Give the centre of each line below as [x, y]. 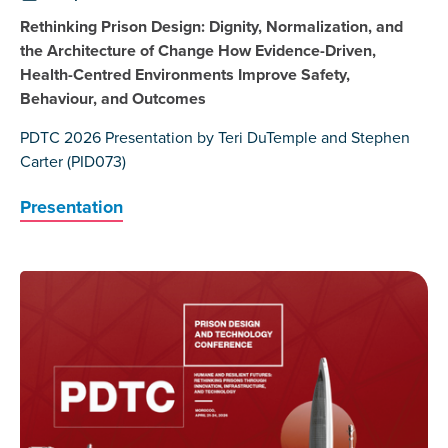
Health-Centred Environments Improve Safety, [185, 75]
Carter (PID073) [73, 162]
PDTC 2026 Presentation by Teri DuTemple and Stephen [215, 138]
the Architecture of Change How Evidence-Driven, [198, 51]
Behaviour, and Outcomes [113, 99]
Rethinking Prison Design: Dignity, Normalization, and [211, 27]
